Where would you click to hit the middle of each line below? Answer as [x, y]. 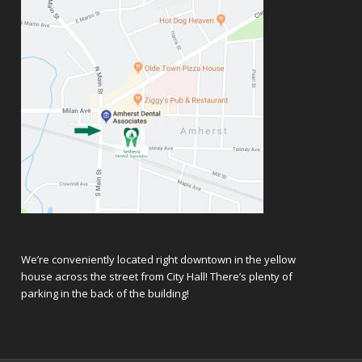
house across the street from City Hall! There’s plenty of [157, 277]
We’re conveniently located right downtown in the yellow [159, 260]
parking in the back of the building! [105, 294]
